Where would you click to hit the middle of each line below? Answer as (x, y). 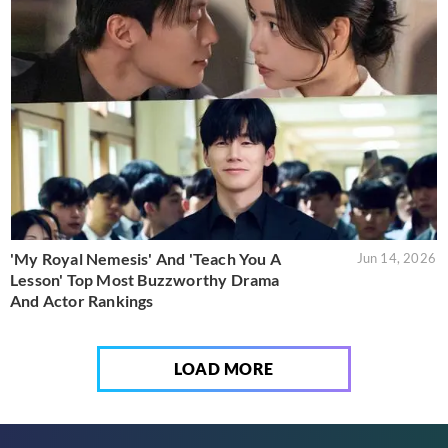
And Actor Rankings (82, 301)
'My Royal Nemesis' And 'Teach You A (145, 259)
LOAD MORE (224, 369)
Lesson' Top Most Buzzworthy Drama (145, 280)
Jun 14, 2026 (396, 258)
